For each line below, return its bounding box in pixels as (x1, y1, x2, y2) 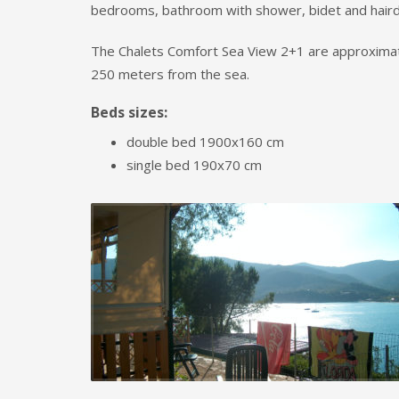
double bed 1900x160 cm (126, 133, 284, 151)
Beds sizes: (91, 102, 167, 122)
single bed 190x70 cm (126, 156, 262, 174)
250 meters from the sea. (91, 65, 249, 83)
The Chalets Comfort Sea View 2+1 (91, 42, 305, 60)
